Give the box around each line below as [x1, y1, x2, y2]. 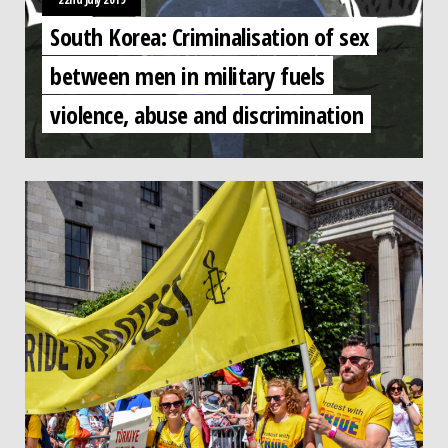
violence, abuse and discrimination [50, 97, 363, 130]
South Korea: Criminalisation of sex [50, 19, 369, 52]
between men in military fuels [50, 58, 325, 91]
